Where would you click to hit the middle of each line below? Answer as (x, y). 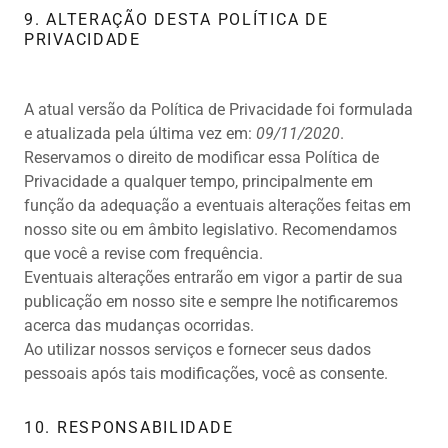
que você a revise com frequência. (143, 254)
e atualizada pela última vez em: (140, 134)
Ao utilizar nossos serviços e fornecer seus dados (197, 350)
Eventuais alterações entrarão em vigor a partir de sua (213, 278)
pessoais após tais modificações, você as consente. (208, 374)
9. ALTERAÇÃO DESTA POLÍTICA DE (176, 20)
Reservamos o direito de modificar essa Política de (201, 158)
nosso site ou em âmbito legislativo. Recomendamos (210, 230)
